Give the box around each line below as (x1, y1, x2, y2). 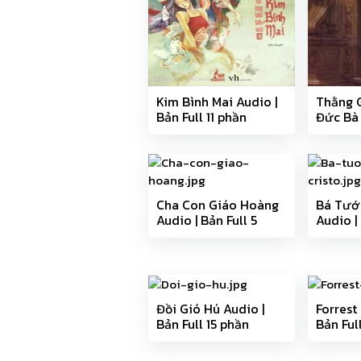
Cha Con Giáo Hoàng (156, 195, 279, 214)
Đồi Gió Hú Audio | (156, 299, 264, 319)
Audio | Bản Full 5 (156, 210, 257, 230)
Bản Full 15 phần (156, 314, 249, 334)
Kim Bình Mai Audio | (156, 92, 277, 111)
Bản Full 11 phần (156, 107, 247, 127)
